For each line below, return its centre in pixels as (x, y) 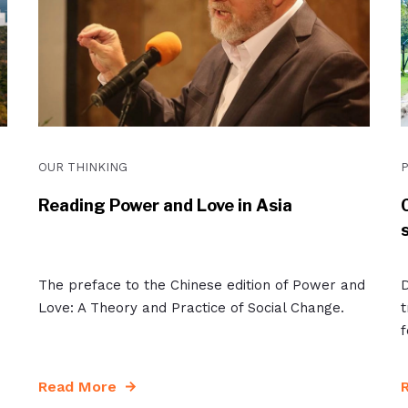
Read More (77, 387)
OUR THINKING (82, 167)
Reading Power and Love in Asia (165, 205)
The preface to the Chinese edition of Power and (201, 285)
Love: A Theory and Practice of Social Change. (191, 308)
